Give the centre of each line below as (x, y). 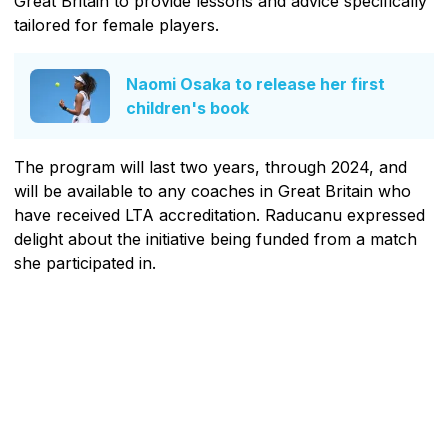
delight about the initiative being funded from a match (215, 238)
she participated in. (85, 262)
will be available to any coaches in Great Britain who (212, 190)
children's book (187, 107)
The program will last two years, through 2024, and (210, 166)
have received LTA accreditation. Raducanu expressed (219, 214)
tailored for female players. (116, 25)
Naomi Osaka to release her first (255, 83)
